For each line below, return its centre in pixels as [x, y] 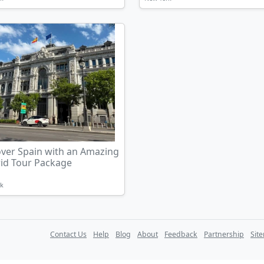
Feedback [181, 234]
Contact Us [68, 234]
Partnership [224, 234]
